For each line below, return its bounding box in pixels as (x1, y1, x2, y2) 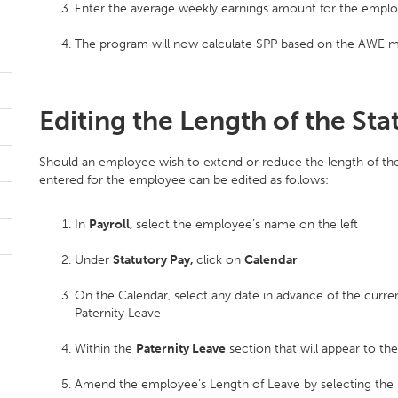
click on (196, 252, 244, 267)
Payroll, (89, 217, 136, 232)
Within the (75, 341, 136, 356)
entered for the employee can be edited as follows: (39, 172, 329, 187)
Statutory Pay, (113, 252, 196, 267)
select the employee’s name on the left (136, 217, 358, 232)
